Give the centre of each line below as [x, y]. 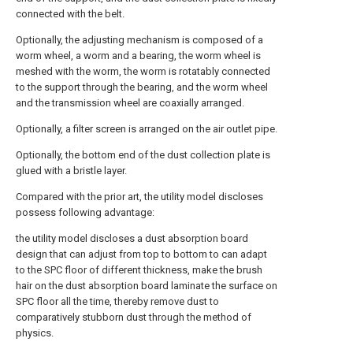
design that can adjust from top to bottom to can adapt [141, 254]
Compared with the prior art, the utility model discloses [139, 197]
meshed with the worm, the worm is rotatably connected [143, 71]
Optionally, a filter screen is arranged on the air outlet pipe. [147, 129]
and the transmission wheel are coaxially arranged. [130, 103]
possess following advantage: [85, 212]
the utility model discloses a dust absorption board [132, 238]
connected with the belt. [70, 14]
